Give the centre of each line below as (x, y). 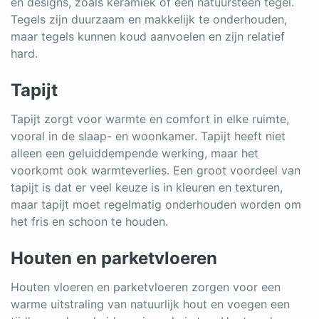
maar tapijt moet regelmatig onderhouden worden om (156, 204)
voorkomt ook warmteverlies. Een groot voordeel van (156, 170)
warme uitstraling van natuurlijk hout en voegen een (150, 304)
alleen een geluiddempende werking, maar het (135, 153)
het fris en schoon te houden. (89, 221)
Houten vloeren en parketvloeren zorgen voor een (146, 287)
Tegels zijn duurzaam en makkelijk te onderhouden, (149, 19)
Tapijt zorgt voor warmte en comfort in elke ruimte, (150, 119)
